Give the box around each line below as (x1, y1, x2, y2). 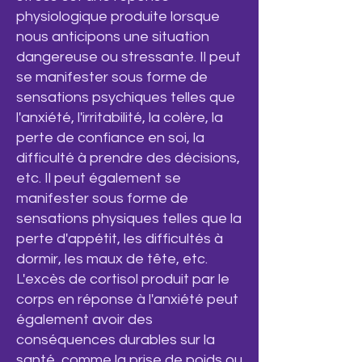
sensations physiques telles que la (16, 211, 242, 226)
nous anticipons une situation (16, 29, 209, 44)
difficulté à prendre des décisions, (16, 150, 240, 166)
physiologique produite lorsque (16, 9, 220, 24)
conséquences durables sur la (16, 332, 215, 347)
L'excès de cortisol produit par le (16, 271, 229, 287)
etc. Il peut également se (16, 170, 181, 186)
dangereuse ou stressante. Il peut (16, 49, 241, 65)
